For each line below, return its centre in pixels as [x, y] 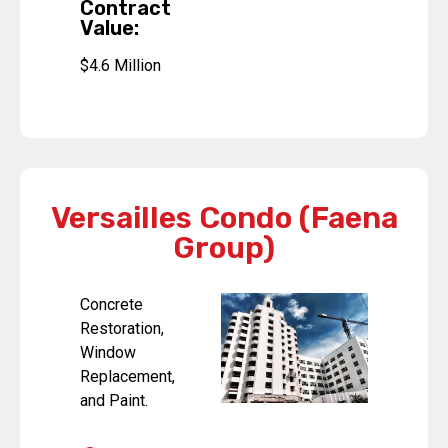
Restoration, [122, 328]
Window [108, 352]
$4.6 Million [120, 65]
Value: [109, 27]
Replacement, [127, 376]
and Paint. [114, 400]
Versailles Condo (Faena [224, 217]
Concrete [111, 304]
